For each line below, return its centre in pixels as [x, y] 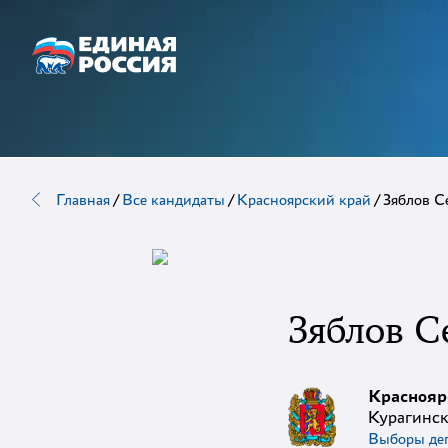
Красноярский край [304, 199]
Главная [83, 199]
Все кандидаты [173, 199]
